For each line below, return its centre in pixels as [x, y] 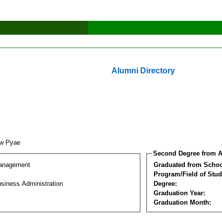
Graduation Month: [182, 202]
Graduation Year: [179, 193]
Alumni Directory [143, 71]
